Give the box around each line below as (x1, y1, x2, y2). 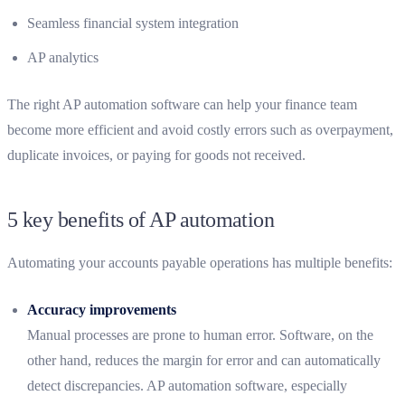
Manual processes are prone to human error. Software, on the (27, 326, 373, 343)
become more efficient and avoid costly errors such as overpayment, (7, 121, 393, 137)
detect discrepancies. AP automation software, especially (27, 377, 347, 393)
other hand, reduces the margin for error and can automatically (27, 352, 381, 368)
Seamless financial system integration (27, 14, 239, 31)
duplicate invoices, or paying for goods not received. (7, 146, 306, 163)
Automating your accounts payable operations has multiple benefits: (7, 254, 392, 270)
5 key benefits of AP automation (7, 207, 279, 231)
